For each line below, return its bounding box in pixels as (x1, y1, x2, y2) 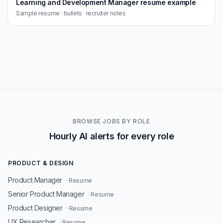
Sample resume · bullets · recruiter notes (16, 9, 126, 17)
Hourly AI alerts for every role (49, 131, 174, 141)
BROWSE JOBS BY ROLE (73, 117, 150, 125)
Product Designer (8, 204, 63, 212)
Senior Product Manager (8, 190, 85, 198)
